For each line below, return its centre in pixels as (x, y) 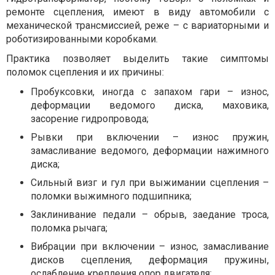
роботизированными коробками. (82, 39)
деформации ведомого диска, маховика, (150, 105)
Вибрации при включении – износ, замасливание (150, 246)
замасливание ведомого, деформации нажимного (150, 150)
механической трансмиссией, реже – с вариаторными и (137, 25)
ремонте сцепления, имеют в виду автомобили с (137, 12)
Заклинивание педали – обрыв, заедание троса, (150, 214)
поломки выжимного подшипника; (111, 196)
